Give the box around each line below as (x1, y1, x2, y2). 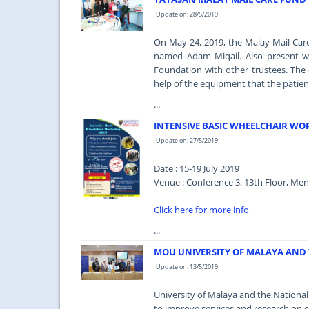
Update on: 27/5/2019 (156, 136, 218, 145)
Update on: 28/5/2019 (156, 10, 218, 19)
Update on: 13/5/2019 (156, 262, 218, 271)
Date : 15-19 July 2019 (154, 162, 239, 175)
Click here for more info (154, 203, 249, 216)
